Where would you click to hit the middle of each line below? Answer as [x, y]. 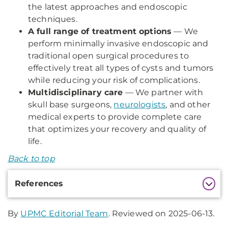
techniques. [53, 19]
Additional [35, 177]
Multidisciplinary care [76, 92]
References [39, 183]
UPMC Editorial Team [64, 213]
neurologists [140, 105]
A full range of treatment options [100, 31]
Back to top [31, 159]
